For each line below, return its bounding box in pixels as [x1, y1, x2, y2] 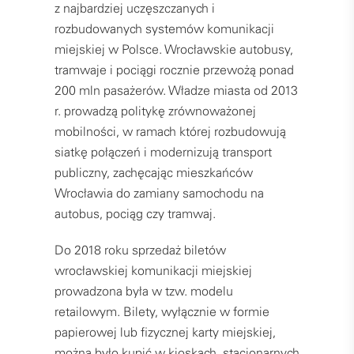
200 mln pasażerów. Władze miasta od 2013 [55, 82, 298, 99]
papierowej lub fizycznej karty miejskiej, [55, 324, 276, 341]
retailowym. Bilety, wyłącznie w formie [55, 303, 269, 320]
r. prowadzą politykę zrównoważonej [55, 103, 256, 119]
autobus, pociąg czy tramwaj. [55, 205, 219, 222]
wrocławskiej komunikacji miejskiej [55, 262, 252, 279]
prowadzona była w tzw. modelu [55, 283, 233, 299]
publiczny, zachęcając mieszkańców [55, 164, 253, 181]
